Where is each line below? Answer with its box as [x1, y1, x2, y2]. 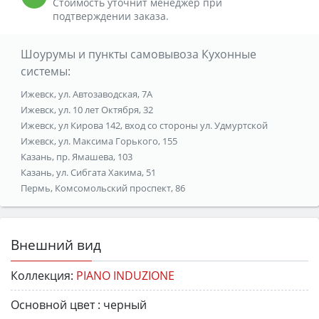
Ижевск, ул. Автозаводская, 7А [20, 87, 152, 100]
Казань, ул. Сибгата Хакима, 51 [20, 165, 156, 179]
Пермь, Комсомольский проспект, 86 [20, 181, 185, 194]
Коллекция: [11, 267, 73, 283]
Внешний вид [11, 234, 101, 254]
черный [103, 296, 147, 313]
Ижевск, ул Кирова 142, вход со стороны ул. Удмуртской [20, 118, 268, 132]
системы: [20, 63, 70, 79]
